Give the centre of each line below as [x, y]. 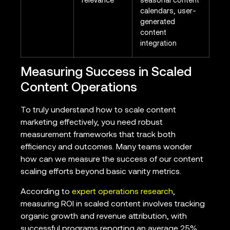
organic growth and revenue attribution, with [104, 216]
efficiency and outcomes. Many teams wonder [106, 148]
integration [158, 44]
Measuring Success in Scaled [106, 73]
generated [158, 23]
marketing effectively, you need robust [92, 123]
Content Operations [79, 88]
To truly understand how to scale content [98, 111]
